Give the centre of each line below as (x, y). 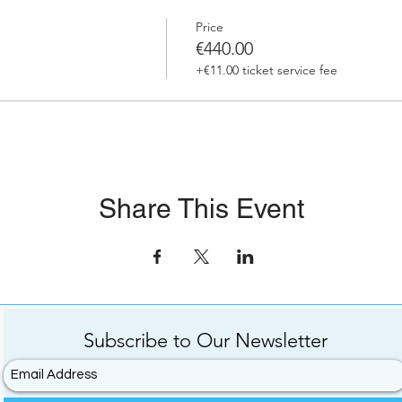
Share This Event (201, 209)
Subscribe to (140, 341)
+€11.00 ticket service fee (266, 70)
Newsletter (279, 341)
